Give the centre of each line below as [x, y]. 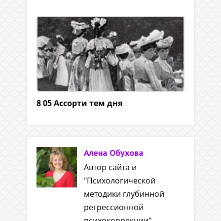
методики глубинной [124, 194]
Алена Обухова [113, 153]
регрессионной [114, 207]
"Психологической [120, 181]
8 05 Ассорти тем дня [79, 103]
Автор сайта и [110, 167]
